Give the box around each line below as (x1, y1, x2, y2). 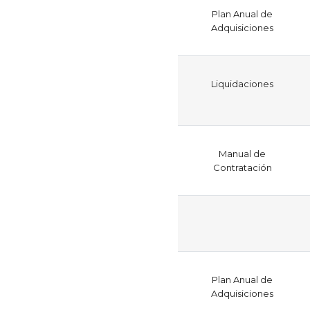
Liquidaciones (211, 77, 273, 89)
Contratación (212, 161, 272, 173)
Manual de (219, 147, 266, 159)
